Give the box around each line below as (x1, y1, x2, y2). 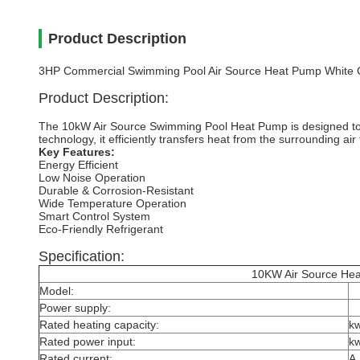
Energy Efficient (39, 158, 118, 171)
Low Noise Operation (39, 171, 145, 184)
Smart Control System (39, 210, 150, 223)
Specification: (39, 248, 125, 264)
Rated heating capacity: (39, 318, 159, 331)
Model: (39, 284, 74, 297)
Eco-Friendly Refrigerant (39, 223, 163, 235)
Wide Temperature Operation (39, 197, 186, 210)
